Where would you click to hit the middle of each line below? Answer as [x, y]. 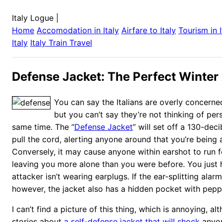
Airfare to [141, 30]
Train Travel [69, 43]
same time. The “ [43, 127]
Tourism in [199, 30]
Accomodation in [70, 30]
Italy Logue [33, 18]
